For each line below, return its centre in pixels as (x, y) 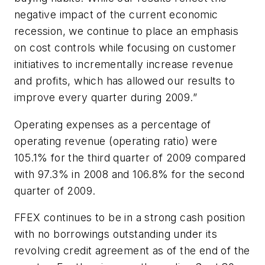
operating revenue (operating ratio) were (116, 141)
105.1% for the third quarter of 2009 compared (130, 157)
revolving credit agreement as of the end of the (132, 251)
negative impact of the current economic (116, 15)
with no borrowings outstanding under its (116, 234)
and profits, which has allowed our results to (125, 81)
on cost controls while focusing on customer (125, 48)
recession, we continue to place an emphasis (127, 31)
